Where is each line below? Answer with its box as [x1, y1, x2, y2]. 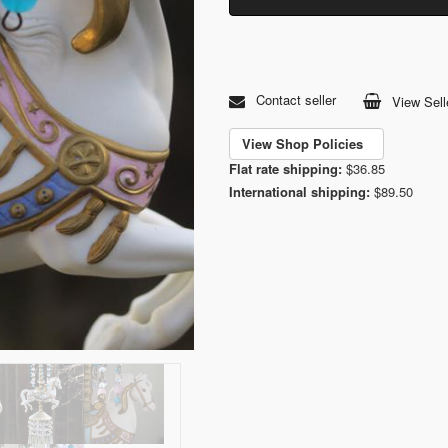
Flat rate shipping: [229, 158, 342, 178]
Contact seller [252, 90, 336, 110]
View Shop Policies [242, 133, 371, 153]
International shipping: [229, 181, 370, 201]
